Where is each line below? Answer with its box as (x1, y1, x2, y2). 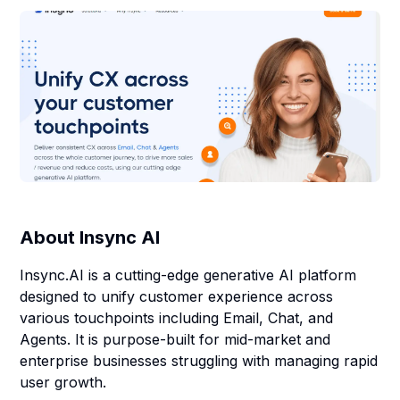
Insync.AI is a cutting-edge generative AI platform (20, 266, 357, 284)
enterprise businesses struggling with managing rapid (20, 352, 379, 370)
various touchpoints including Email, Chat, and (20, 309, 334, 327)
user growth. (20, 373, 107, 391)
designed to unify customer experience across (20, 287, 334, 305)
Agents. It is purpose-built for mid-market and (20, 330, 331, 348)
